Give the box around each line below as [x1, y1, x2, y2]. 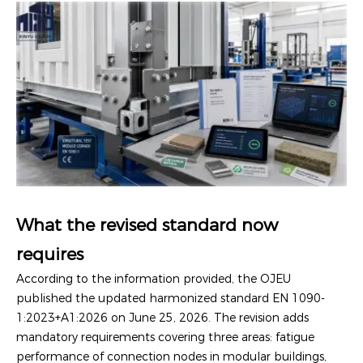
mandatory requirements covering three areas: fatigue [16, 329, 314, 344]
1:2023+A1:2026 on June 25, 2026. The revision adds [16, 310, 309, 325]
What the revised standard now [16, 214, 278, 235]
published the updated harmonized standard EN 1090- [16, 290, 325, 305]
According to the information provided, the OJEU [16, 271, 291, 286]
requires [16, 243, 83, 264]
